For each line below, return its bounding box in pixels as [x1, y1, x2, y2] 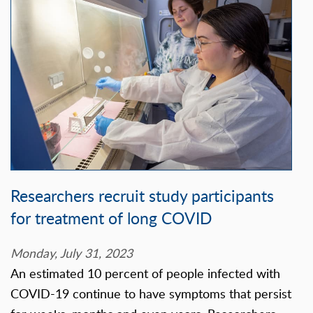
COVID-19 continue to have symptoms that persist [10, 285, 291, 303]
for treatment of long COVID [10, 207, 212, 230]
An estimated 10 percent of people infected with [10, 265, 280, 282]
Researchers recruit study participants [10, 184, 274, 208]
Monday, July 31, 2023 [10, 245, 133, 262]
